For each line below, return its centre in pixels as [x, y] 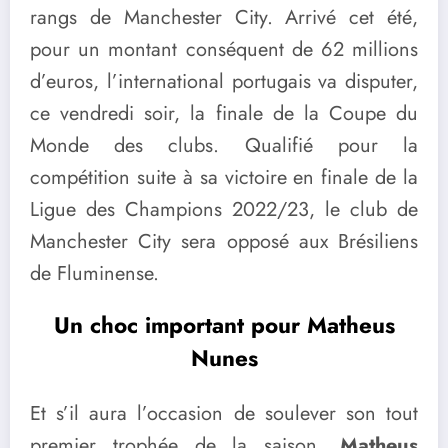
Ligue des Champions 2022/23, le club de [224, 209]
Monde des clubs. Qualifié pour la [224, 145]
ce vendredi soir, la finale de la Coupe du [224, 113]
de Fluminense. [94, 273]
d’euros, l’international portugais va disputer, [224, 81]
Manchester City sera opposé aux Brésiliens [224, 241]
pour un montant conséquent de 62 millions [224, 49]
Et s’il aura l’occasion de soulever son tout [224, 413]
